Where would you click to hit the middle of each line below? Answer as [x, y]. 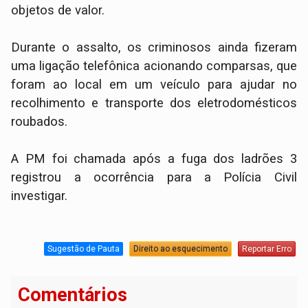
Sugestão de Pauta [83, 249]
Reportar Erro [266, 249]
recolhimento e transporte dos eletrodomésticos [154, 103]
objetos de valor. [58, 10]
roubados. [40, 121]
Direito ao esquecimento [180, 249]
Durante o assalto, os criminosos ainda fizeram [154, 47]
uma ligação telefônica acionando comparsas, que [154, 66]
